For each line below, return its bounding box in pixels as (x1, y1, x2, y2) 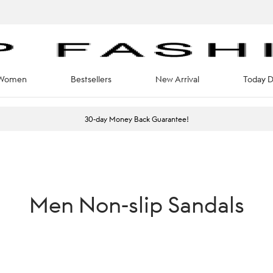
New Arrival (155, 74, 199, 84)
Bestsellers (71, 74, 112, 84)
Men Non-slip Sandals (29, 191, 244, 218)
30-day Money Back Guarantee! (84, 114, 189, 124)
